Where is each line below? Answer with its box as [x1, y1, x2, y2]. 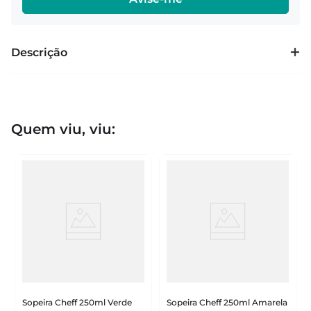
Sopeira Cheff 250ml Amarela [167, 297, 287, 308]
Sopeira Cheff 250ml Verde [22, 297, 132, 308]
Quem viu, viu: [11, 121, 115, 137]
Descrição [11, 46, 67, 59]
